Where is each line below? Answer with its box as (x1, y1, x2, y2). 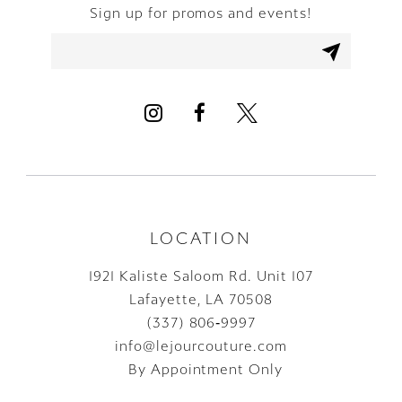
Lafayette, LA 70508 (128, 291, 274, 308)
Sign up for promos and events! (89, 5, 313, 22)
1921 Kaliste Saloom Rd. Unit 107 (89, 267, 313, 284)
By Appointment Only (118, 361, 284, 378)
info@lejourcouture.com (115, 337, 287, 354)
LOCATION (150, 228, 252, 249)
